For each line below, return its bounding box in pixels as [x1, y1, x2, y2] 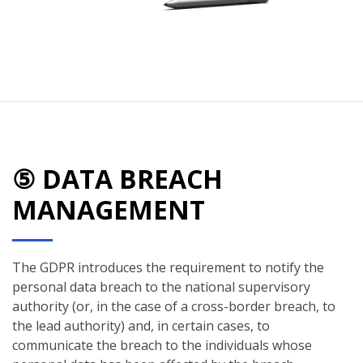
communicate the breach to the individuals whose [12, 336, 312, 355]
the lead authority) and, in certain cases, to [12, 317, 270, 335]
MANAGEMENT [12, 192, 205, 228]
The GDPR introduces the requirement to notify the [12, 258, 324, 277]
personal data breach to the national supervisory [12, 278, 310, 297]
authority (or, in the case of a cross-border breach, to [12, 297, 335, 316]
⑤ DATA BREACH [12, 161, 223, 197]
